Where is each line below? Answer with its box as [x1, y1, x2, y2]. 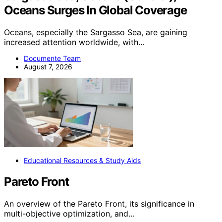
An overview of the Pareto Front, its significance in [4, 198, 194, 209]
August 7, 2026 [24, 62, 72, 71]
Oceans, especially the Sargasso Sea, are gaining [4, 27, 187, 37]
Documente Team [24, 54, 81, 62]
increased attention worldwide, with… [4, 37, 145, 47]
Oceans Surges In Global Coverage [4, 2, 187, 17]
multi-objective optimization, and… [4, 208, 135, 219]
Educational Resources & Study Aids [24, 156, 141, 165]
